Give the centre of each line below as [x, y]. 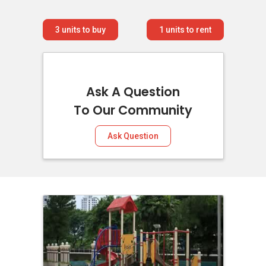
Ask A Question [133, 92]
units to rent [187, 30]
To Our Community [133, 110]
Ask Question [133, 136]
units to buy [83, 30]
